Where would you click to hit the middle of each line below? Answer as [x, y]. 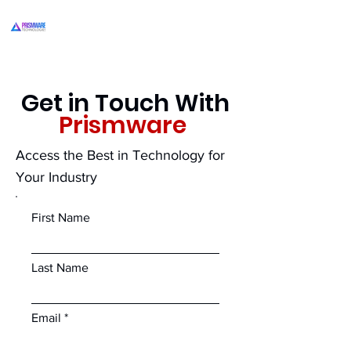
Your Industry [56, 177]
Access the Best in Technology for [120, 155]
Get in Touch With [125, 103]
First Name [61, 217]
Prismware [125, 125]
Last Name [60, 268]
